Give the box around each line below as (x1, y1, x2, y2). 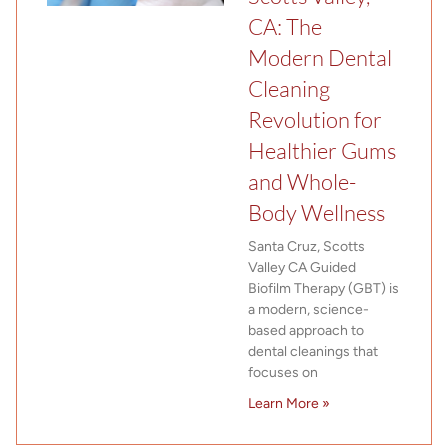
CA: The (248, 12, 322, 40)
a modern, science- (248, 300, 369, 318)
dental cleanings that (248, 342, 378, 360)
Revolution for (248, 105, 382, 133)
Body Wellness (248, 198, 385, 226)
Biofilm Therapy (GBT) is (248, 279, 399, 297)
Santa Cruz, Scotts (248, 237, 365, 255)
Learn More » (248, 394, 330, 412)
